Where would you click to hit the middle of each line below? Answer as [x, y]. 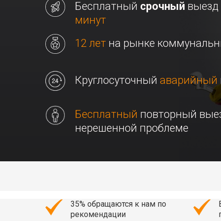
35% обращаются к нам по [118, 204]
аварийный [189, 80]
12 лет [91, 43]
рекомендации [98, 214]
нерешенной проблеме [132, 128]
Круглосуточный [117, 80]
